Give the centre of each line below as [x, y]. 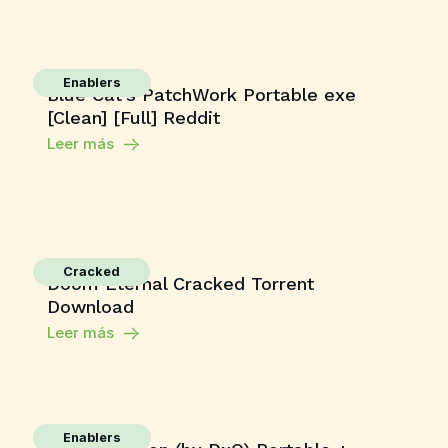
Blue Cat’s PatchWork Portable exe [201, 94]
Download [90, 306]
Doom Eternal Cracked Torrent [180, 283]
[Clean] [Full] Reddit [133, 117]
